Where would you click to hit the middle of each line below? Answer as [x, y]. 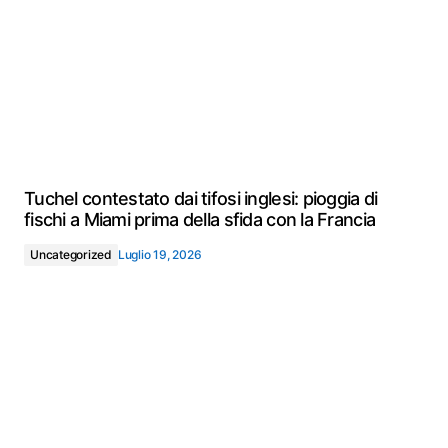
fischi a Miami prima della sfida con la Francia [200, 219]
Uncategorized [71, 254]
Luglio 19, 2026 [159, 254]
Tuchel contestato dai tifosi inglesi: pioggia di [201, 198]
